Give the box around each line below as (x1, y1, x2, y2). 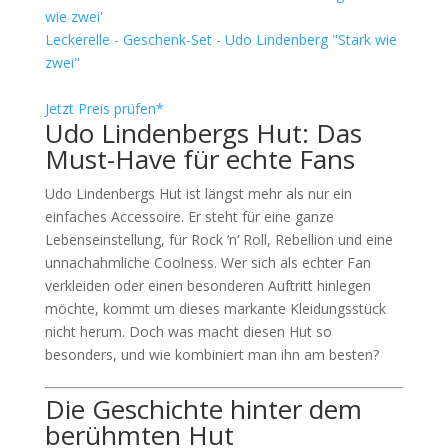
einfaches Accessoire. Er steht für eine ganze (44, 207, 334, 226)
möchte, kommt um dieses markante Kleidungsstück (44, 299, 386, 318)
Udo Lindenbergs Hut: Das (44, 115, 362, 151)
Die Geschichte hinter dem (44, 391, 362, 427)
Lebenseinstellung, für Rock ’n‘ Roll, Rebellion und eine (44, 230, 393, 249)
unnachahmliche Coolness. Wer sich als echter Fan (44, 253, 371, 272)
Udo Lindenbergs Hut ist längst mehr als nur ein (44, 184, 352, 203)
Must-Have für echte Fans (44, 141, 355, 177)
